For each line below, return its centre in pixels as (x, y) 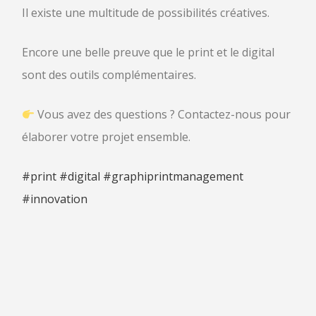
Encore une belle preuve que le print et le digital (148, 52)
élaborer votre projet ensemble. (106, 137)
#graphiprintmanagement (173, 176)
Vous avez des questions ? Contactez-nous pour (163, 114)
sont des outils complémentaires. (109, 75)
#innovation (55, 199)
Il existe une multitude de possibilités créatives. (146, 13)
